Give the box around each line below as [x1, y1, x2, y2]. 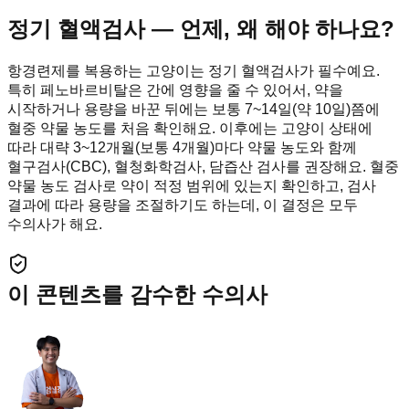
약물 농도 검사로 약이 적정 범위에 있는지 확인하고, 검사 [7, 177, 376, 194]
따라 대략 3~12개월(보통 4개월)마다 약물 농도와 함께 [7, 139, 357, 155]
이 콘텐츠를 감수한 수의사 [7, 281, 267, 307]
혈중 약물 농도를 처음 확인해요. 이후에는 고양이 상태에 [7, 120, 372, 136]
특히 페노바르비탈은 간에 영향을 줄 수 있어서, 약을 [7, 81, 343, 98]
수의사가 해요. [7, 215, 102, 232]
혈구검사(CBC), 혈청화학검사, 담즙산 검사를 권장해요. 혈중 [7, 158, 399, 174]
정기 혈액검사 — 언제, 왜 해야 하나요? [7, 16, 394, 41]
